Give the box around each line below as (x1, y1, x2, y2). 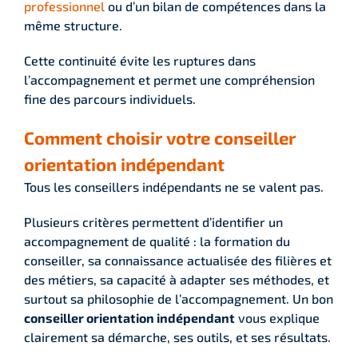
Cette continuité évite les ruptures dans (24, 52, 256, 68)
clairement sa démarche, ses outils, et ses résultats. (24, 328, 331, 344)
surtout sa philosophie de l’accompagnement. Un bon (24, 290, 333, 306)
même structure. (24, 17, 122, 33)
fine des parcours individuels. (24, 90, 196, 106)
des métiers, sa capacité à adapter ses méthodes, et (24, 271, 329, 287)
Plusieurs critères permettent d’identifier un (24, 213, 283, 229)
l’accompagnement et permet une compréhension (24, 71, 315, 87)
